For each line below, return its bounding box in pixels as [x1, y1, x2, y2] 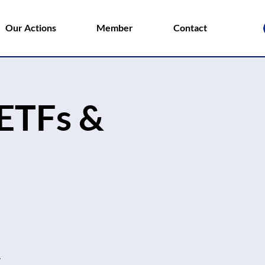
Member [96, 22, 133, 33]
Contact [173, 22, 207, 33]
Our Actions [5, 22, 56, 33]
